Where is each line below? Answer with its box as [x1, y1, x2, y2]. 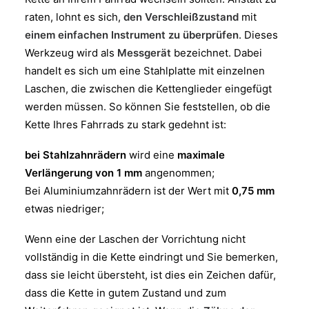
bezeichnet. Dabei [171, 46, 262, 59]
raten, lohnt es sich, [25, 10, 123, 23]
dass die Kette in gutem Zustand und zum [25, 286, 226, 299]
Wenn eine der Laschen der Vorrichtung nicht [25, 232, 246, 246]
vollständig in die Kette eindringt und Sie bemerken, [25, 250, 278, 263]
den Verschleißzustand [123, 10, 239, 23]
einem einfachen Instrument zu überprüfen [25, 28, 239, 41]
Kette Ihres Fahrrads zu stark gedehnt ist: [25, 117, 226, 131]
